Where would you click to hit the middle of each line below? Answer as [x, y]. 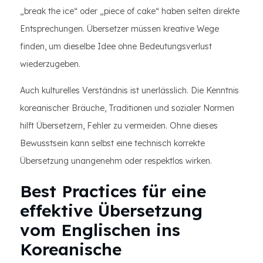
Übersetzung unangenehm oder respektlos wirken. [116, 161]
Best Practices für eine [113, 191]
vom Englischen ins [100, 230]
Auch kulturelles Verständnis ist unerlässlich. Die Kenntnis [129, 90]
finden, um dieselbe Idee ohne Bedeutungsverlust [116, 46]
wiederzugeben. [50, 64]
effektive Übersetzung [111, 210]
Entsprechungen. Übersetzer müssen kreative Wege [119, 29]
